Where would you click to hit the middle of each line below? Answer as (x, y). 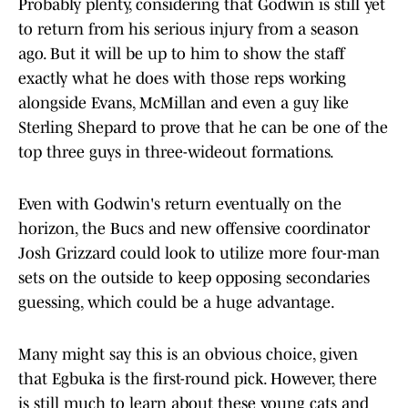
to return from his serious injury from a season (189, 30)
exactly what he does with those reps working (182, 79)
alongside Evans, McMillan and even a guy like (184, 103)
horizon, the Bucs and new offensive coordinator (194, 229)
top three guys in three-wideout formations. (176, 153)
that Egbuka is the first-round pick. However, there (198, 379)
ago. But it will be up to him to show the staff (182, 54)
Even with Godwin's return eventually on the (180, 204)
